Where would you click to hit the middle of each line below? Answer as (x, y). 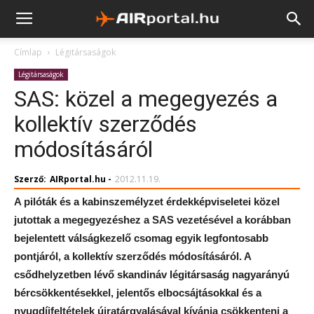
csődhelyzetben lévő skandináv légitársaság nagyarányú (152, 274)
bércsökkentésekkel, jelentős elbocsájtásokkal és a (138, 293)
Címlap (28, 52)
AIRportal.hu (78, 179)
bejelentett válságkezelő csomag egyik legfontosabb (141, 238)
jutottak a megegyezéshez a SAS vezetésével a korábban (152, 220)
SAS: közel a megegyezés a (146, 99)
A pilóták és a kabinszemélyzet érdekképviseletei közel (147, 202)
